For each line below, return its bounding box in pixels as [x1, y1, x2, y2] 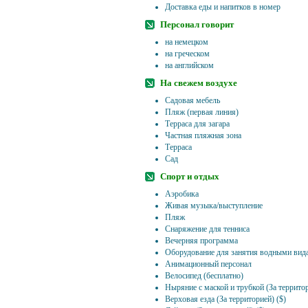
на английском [165, 60, 214, 70]
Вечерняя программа [165, 236, 238, 245]
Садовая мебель [165, 96, 220, 105]
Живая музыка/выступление [165, 201, 263, 210]
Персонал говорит [160, 19, 234, 30]
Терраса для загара [165, 119, 230, 129]
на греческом [165, 49, 210, 58]
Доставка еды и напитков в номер [165, 2, 280, 12]
